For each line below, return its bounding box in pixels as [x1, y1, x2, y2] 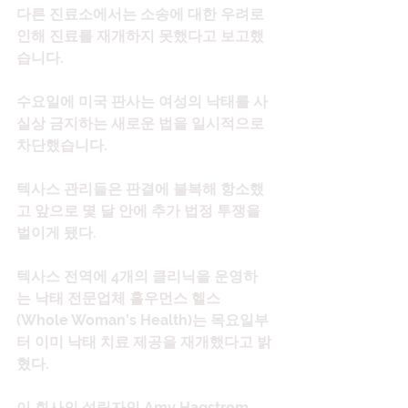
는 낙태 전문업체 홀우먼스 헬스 [16, 290, 220, 308]
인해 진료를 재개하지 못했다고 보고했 [16, 27, 264, 46]
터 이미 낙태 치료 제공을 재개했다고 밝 [16, 333, 271, 352]
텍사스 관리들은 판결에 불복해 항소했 [16, 180, 264, 199]
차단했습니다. [16, 137, 107, 155]
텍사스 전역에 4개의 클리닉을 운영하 [16, 268, 258, 286]
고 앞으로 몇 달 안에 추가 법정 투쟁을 [16, 202, 264, 220]
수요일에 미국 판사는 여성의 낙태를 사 [16, 93, 268, 111]
